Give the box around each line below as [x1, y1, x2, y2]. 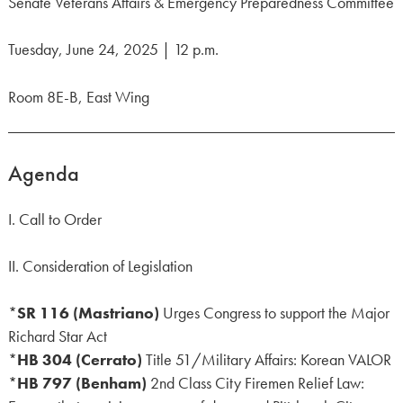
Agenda [7, 158, 79, 187]
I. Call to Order [7, 209, 102, 229]
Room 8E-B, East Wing [7, 86, 149, 107]
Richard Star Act [7, 327, 107, 347]
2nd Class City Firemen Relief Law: [146, 373, 364, 394]
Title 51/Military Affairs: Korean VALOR [141, 350, 391, 371]
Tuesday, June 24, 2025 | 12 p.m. [7, 40, 219, 60]
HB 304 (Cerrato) [16, 350, 142, 371]
